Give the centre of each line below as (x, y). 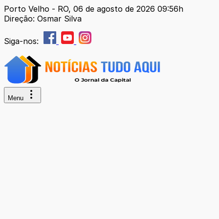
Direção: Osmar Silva (43, 19)
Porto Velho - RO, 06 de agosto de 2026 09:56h (94, 9)
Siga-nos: (22, 41)
